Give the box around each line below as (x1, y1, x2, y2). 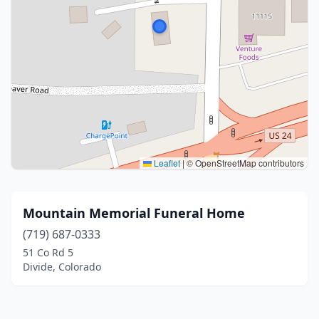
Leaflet (152, 157, 180, 169)
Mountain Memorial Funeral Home (23, 204, 245, 221)
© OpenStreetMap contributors (184, 157, 304, 169)
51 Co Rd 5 (23, 246, 73, 259)
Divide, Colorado (23, 260, 101, 273)
